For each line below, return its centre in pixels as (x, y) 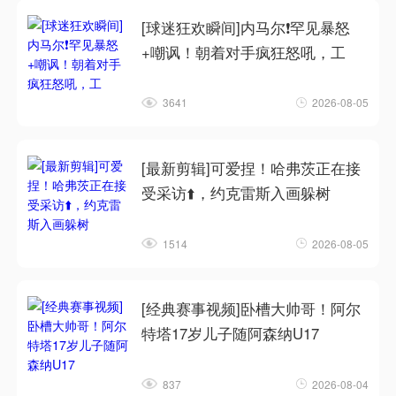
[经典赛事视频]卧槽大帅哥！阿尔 (251, 309)
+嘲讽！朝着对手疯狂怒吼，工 (244, 52)
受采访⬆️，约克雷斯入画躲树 (236, 193)
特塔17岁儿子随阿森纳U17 (231, 334)
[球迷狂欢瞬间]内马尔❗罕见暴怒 (246, 27)
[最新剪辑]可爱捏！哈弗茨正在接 (251, 168)
